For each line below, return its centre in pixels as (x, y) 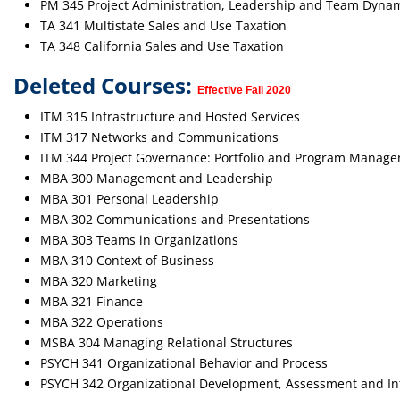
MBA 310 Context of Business (127, 260)
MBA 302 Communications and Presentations (175, 219)
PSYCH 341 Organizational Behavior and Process (186, 363)
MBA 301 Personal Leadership (129, 199)
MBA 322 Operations (102, 322)
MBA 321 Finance (92, 301)
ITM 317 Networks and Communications (159, 137)
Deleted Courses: (105, 85)
